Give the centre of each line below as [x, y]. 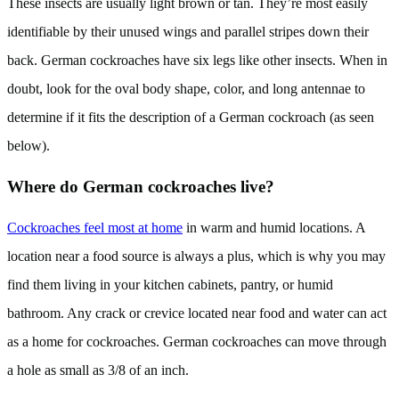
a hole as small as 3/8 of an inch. [98, 370]
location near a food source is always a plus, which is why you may [196, 256]
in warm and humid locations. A [274, 227]
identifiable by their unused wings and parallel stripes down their [188, 32]
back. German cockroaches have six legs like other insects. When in [197, 61]
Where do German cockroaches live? [141, 186]
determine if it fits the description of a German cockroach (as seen [191, 118]
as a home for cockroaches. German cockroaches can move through [197, 341]
